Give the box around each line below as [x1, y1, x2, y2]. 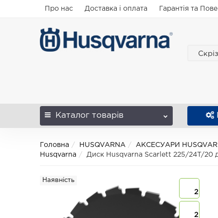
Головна [40, 142, 70, 148]
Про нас [45, 6, 73, 12]
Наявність [42, 178, 75, 183]
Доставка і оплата [85, 6, 148, 12]
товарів [90, 112, 124, 119]
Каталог [55, 112, 90, 119]
